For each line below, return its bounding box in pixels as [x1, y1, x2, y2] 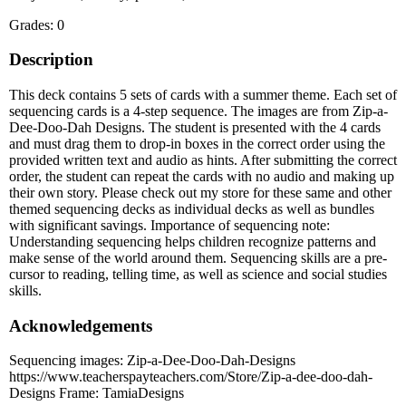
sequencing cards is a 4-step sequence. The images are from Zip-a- [9, 102, 388, 119]
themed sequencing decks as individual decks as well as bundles [9, 200, 374, 217]
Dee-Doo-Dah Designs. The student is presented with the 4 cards [9, 119, 381, 135]
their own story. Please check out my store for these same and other [9, 184, 391, 200]
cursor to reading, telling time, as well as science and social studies [9, 266, 387, 282]
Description [9, 50, 93, 70]
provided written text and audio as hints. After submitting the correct [9, 151, 397, 168]
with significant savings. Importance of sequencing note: [9, 217, 330, 233]
